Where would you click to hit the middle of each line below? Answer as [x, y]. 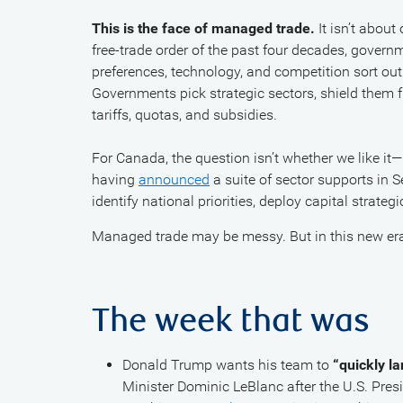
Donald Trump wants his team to [227, 365]
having [115, 179]
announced [174, 179]
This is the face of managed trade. [203, 28]
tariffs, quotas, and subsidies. [184, 115]
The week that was [231, 321]
